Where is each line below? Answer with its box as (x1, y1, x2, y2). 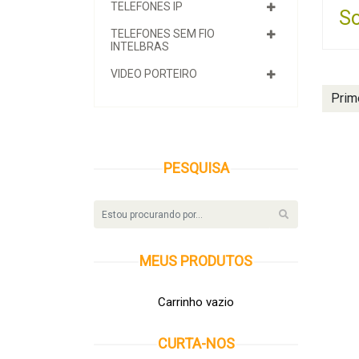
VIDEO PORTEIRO (111, 67, 197, 80)
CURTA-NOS (157, 335, 235, 352)
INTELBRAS (111, 40, 169, 53)
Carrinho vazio (158, 295, 234, 309)
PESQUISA (163, 159, 229, 176)
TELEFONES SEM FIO (111, 27, 215, 40)
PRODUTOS (180, 252, 252, 269)
